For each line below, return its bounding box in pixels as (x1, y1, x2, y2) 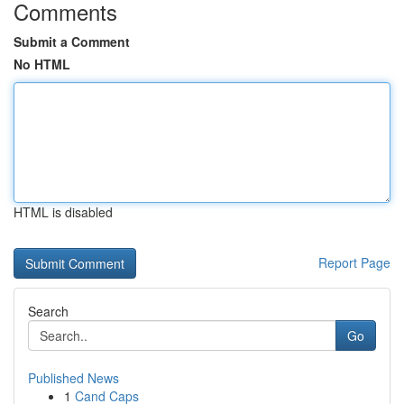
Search (28, 302, 69, 320)
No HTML (14, 55, 70, 73)
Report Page (318, 253, 390, 271)
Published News (28, 369, 119, 387)
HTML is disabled (14, 203, 113, 221)
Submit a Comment (14, 32, 130, 50)
